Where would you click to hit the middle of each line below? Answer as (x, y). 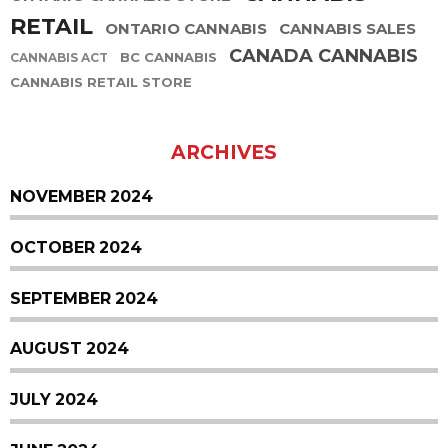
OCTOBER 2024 (76, 247)
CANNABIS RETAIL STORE (101, 83)
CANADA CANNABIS (323, 56)
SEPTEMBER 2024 (84, 298)
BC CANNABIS (168, 58)
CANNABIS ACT (59, 58)
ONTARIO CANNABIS (186, 29)
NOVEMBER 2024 (81, 197)
